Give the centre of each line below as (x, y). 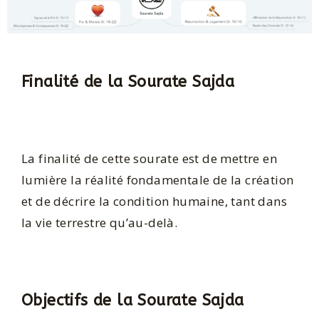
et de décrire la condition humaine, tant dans (154, 202)
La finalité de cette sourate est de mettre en (149, 159)
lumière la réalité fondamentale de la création (158, 180)
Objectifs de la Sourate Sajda (133, 300)
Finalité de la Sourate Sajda (128, 82)
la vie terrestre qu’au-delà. (100, 223)
